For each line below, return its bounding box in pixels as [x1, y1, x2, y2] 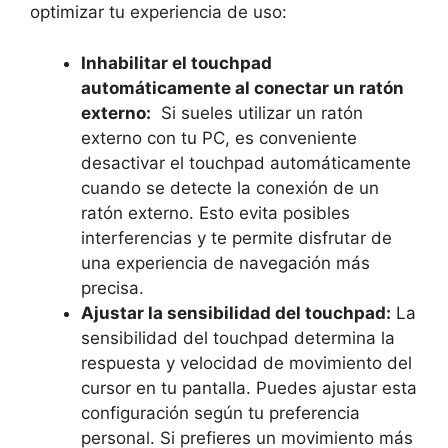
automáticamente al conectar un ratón [81, 77, 404, 98]
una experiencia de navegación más [81, 252, 370, 273]
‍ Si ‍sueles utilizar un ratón [151, 102, 363, 123]
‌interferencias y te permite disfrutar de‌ [81, 227, 392, 248]
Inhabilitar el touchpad [81, 52, 272, 73]
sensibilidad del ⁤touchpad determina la [81, 327, 395, 348]
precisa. [81, 277, 144, 298]
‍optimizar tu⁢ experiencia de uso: [30, 2, 287, 22]
